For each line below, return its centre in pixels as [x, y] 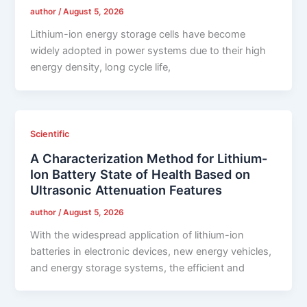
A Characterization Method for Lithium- [149, 158]
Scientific [50, 134]
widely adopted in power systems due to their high [148, 51]
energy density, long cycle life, [101, 67]
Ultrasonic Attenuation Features [126, 189]
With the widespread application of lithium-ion [137, 235]
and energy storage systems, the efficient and [138, 268]
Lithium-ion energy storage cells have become [138, 35]
